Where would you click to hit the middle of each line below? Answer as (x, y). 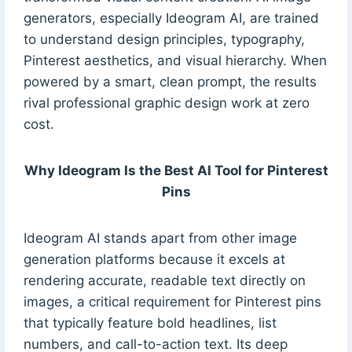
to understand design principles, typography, (164, 39)
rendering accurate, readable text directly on (164, 280)
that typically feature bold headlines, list (150, 323)
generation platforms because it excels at (154, 259)
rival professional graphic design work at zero (166, 103)
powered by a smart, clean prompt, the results (170, 81)
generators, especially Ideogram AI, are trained (171, 18)
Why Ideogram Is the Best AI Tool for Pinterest (176, 170)
